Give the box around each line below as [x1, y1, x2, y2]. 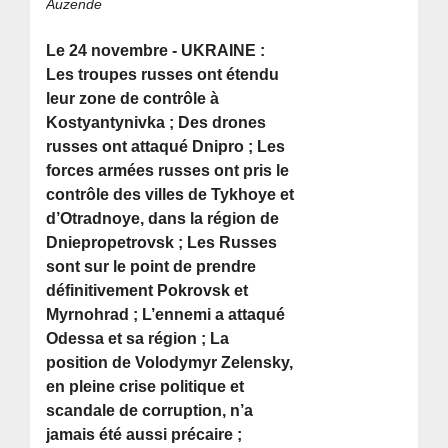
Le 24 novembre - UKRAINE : [46, 42, 266, 60]
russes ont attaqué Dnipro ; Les [46, 138, 286, 156]
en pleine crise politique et [46, 378, 245, 396]
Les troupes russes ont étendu [46, 66, 280, 84]
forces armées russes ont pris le [46, 162, 290, 180]
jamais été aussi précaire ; [46, 426, 243, 444]
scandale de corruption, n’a [46, 402, 254, 420]
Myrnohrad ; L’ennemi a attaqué [46, 306, 286, 324]
